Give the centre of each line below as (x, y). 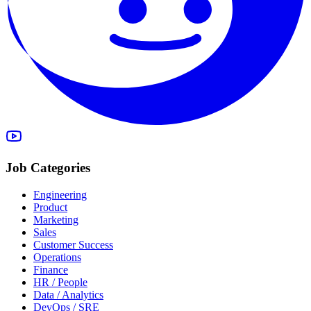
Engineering (60, 194)
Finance (51, 269)
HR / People (60, 282)
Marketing (56, 219)
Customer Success (73, 244)
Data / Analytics (68, 294)
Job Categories (48, 167)
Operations (57, 257)
